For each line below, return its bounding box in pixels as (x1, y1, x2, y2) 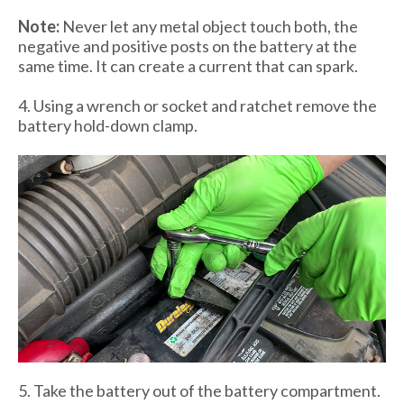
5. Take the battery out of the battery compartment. (18, 380, 381, 400)
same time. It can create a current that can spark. (18, 56, 358, 77)
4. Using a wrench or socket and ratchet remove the (18, 96, 377, 116)
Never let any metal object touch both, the (60, 16, 358, 37)
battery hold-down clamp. (18, 115, 197, 136)
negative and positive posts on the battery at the (18, 36, 357, 57)
